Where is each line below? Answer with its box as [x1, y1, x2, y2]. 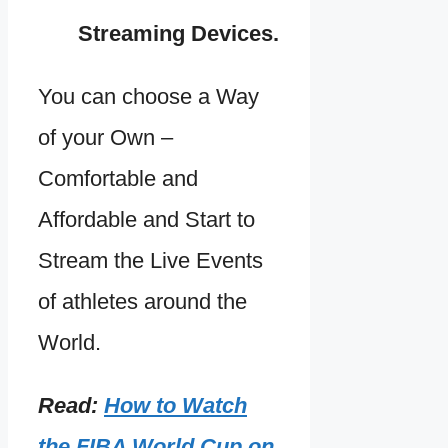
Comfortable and [38, 166, 198, 192]
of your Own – [38, 125, 173, 151]
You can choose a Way [38, 84, 259, 110]
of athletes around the [38, 289, 247, 315]
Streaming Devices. [78, 21, 279, 47]
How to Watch [104, 393, 247, 419]
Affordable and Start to [38, 207, 255, 233]
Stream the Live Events [38, 248, 263, 274]
